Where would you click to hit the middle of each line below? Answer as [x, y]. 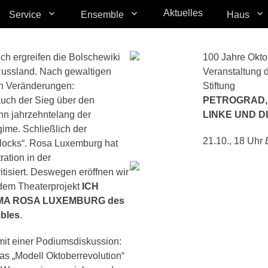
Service [25, 15]
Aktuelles [183, 13]
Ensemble [102, 15]
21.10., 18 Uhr [234, 141]
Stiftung [219, 86]
